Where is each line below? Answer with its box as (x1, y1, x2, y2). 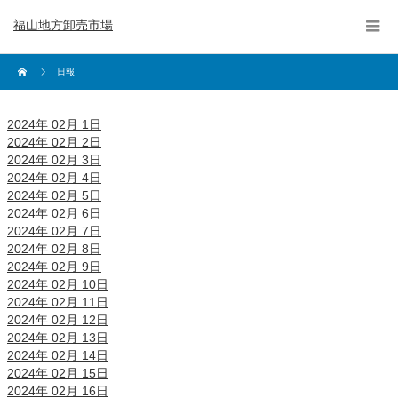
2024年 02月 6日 (7, 206, 101, 220)
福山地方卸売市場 (13, 18, 113, 32)
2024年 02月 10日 (7, 277, 108, 291)
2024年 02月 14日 (7, 348, 108, 362)
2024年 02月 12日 (7, 313, 108, 327)
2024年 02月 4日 (7, 171, 101, 185)
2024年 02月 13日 (7, 330, 108, 345)
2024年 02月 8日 (7, 242, 101, 256)
